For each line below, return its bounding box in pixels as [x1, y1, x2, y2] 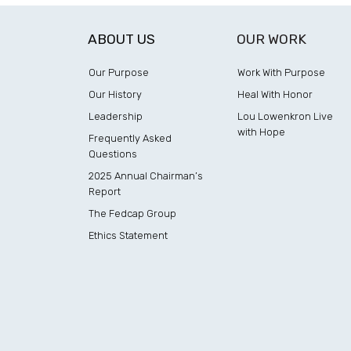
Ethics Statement [89, 230, 168, 241]
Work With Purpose [237, 67, 325, 78]
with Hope [237, 126, 285, 138]
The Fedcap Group [89, 208, 176, 219]
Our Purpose [89, 67, 149, 78]
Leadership [89, 110, 143, 122]
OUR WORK [236, 31, 306, 47]
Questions [89, 148, 137, 160]
